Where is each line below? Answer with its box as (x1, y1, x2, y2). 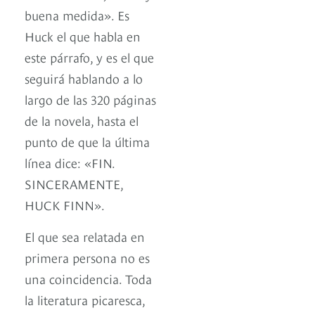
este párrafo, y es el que (25, 48, 154, 66)
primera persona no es (25, 248, 150, 266)
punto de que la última (25, 132, 150, 150)
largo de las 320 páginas (25, 90, 156, 108)
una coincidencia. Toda (25, 269, 152, 288)
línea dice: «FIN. (25, 153, 115, 172)
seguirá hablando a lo (25, 69, 143, 87)
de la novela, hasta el (25, 111, 139, 129)
